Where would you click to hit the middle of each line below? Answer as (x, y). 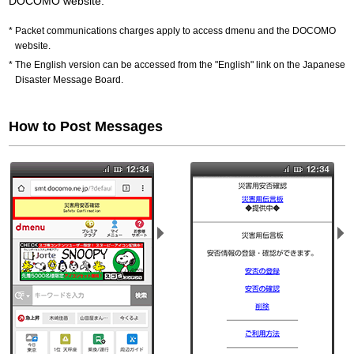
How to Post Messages (86, 126)
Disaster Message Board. (69, 80)
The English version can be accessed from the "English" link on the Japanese (180, 65)
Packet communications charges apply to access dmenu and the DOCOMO (175, 31)
